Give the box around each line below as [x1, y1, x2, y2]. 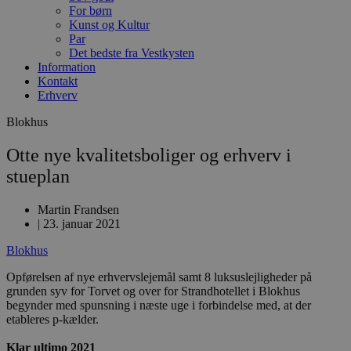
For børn [69, 4, 112, 17]
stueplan [6, 165, 70, 186]
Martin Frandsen [38, 202, 119, 216]
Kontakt [38, 74, 78, 88]
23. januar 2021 [43, 216, 121, 230]
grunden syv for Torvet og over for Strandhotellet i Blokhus [6, 284, 300, 298]
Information [38, 60, 96, 74]
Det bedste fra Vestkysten [69, 46, 194, 60]
